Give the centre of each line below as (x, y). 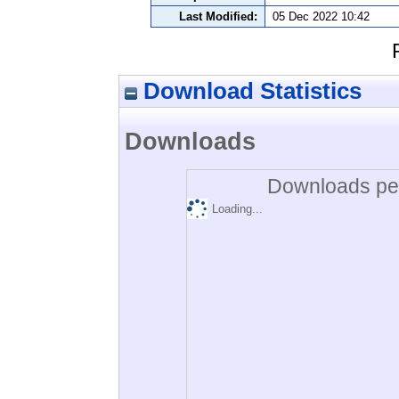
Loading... (237, 208)
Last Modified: (218, 16)
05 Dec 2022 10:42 (321, 16)
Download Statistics (249, 90)
